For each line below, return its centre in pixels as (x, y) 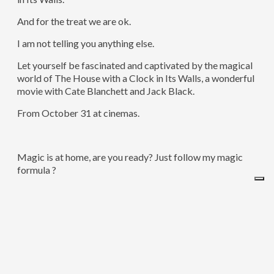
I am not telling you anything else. (85, 43)
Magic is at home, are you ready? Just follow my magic (130, 157)
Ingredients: (42, 213)
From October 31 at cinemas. (78, 113)
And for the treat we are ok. (74, 21)
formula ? (36, 169)
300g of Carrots (50, 235)
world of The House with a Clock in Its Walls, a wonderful (135, 78)
